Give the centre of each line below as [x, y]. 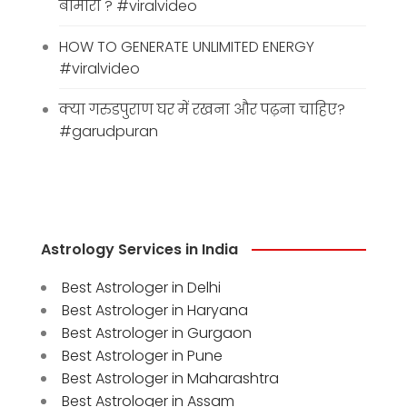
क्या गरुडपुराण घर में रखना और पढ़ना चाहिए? [202, 109]
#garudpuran [109, 131]
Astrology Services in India [139, 249]
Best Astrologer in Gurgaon [157, 333]
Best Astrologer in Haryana [155, 310]
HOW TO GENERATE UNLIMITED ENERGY [187, 46]
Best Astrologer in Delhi [141, 287]
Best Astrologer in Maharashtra [170, 378]
